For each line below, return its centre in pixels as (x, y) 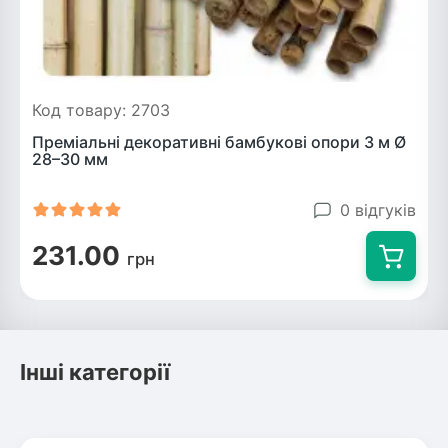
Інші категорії (95, 372)
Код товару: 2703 (101, 110)
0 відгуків (378, 209)
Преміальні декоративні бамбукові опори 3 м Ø (219, 142)
